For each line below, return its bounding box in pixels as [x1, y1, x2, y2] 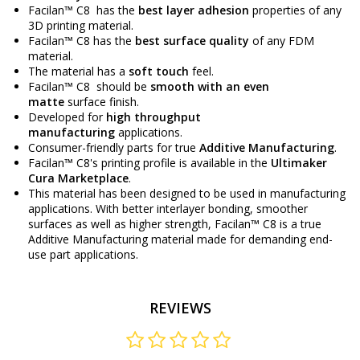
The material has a [28, 63, 129, 79]
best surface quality [135, 32, 249, 48]
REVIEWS [149, 297, 211, 317]
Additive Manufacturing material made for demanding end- [28, 231, 333, 247]
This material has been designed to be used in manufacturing [28, 185, 346, 201]
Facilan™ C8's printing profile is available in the [28, 154, 271, 170]
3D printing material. [28, 17, 133, 33]
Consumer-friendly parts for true [28, 139, 199, 155]
